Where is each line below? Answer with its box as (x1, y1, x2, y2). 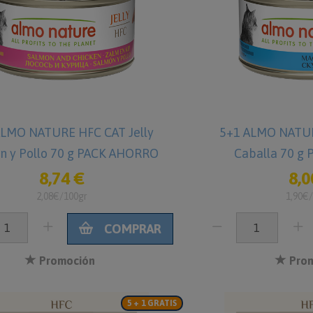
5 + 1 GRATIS (127, 298, 177, 308)
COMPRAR (101, 221, 162, 236)
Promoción (36, 254, 96, 267)
